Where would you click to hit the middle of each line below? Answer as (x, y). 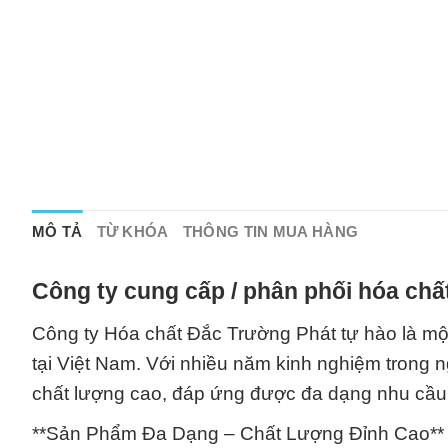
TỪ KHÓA (132, 231)
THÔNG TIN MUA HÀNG (270, 231)
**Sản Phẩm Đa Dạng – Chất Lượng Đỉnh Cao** (238, 433)
